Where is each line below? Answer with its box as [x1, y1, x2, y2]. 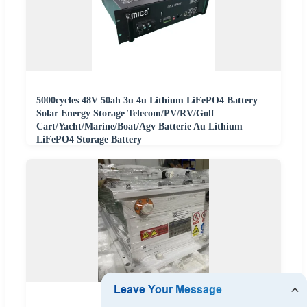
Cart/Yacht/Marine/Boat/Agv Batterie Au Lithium [36, 121, 243, 132]
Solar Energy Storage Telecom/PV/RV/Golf [36, 108, 214, 119]
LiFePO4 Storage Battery [36, 134, 142, 145]
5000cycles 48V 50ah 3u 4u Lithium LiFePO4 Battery [36, 95, 258, 106]
